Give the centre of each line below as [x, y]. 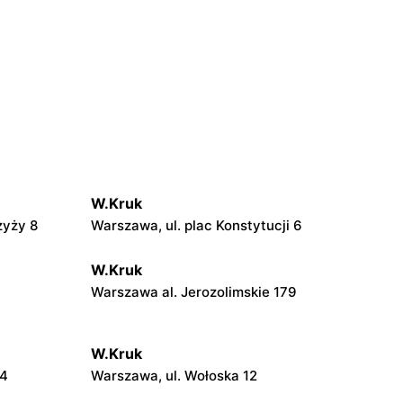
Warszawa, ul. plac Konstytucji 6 [197, 225]
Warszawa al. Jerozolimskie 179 [194, 291]
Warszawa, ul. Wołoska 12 [174, 375]
